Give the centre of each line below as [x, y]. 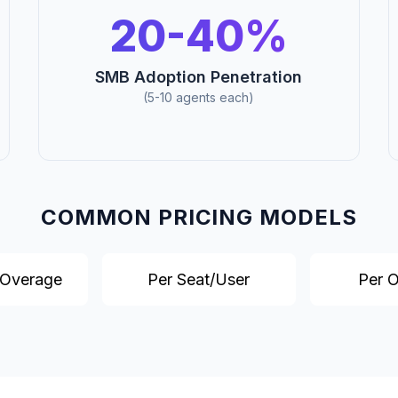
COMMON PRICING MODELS [199, 218]
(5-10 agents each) [199, 98]
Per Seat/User [199, 280]
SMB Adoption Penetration [199, 77]
